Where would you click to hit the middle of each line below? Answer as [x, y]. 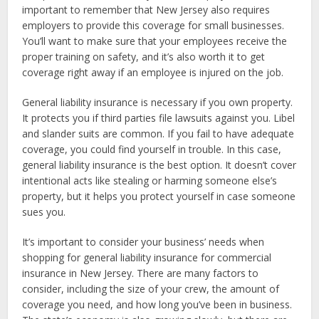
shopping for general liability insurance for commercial [147, 257]
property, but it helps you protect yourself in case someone [159, 196]
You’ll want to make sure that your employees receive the [155, 41]
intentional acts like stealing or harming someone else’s [150, 181]
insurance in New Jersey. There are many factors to [141, 273]
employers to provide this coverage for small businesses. [153, 25]
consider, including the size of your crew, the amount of [151, 289]
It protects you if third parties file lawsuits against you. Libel [159, 118]
